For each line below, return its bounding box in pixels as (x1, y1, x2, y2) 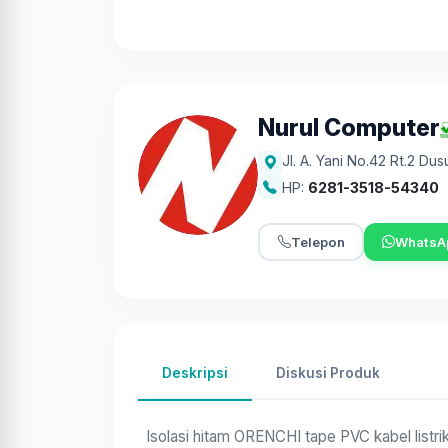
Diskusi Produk (276, 365, 380, 381)
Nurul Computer (258, 114, 440, 142)
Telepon (290, 233, 345, 250)
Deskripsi (162, 365, 228, 381)
